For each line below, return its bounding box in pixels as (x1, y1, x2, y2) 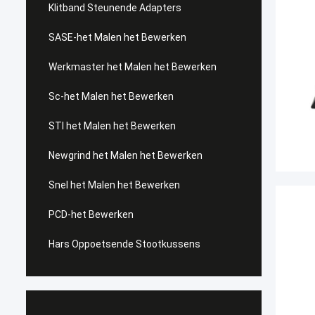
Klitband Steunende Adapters (49, 2, 181, 13)
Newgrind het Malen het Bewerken (49, 150, 202, 161)
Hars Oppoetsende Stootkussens (49, 238, 200, 250)
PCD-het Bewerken (49, 209, 134, 220)
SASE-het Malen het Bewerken (49, 32, 186, 43)
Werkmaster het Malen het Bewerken (49, 61, 217, 72)
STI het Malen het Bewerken (49, 120, 176, 131)
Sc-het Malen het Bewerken (49, 91, 174, 102)
